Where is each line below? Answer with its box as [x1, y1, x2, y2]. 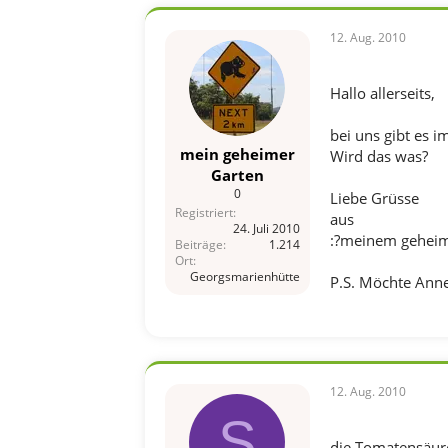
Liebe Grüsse [329, 188, 419, 208]
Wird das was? [329, 146, 428, 166]
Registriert [174, 203, 233, 221]
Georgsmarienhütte [189, 267, 300, 285]
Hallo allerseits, [329, 83, 435, 103]
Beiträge [174, 235, 223, 253]
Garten [210, 164, 264, 185]
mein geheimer [179, 143, 295, 164]
